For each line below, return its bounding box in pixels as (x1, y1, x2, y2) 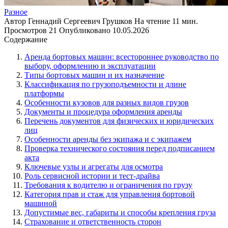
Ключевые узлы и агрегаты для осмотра (24, 162, 163, 171)
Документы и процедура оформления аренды (24, 107, 182, 116)
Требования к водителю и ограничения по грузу (24, 180, 192, 189)
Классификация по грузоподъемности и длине (24, 79, 186, 89)
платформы (24, 89, 64, 98)
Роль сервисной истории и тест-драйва (24, 171, 160, 180)
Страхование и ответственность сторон (24, 217, 161, 226)
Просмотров (4, 25, 47, 35)
